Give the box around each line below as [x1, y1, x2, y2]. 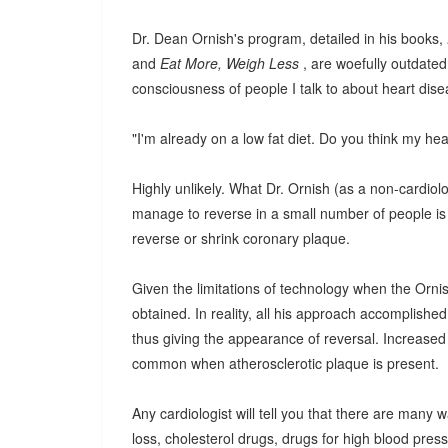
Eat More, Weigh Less [160, 53, 303, 73]
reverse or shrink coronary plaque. [132, 228, 350, 248]
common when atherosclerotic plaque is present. [132, 353, 439, 373]
